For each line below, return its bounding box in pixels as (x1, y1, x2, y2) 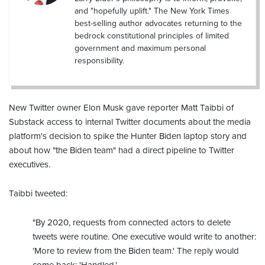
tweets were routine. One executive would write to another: (33, 231, 256, 242)
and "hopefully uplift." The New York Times (75, 5, 230, 16)
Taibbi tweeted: (9, 188, 67, 199)
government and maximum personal (75, 43, 206, 53)
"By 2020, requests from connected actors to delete (33, 216, 231, 228)
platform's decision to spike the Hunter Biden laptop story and (9, 130, 247, 141)
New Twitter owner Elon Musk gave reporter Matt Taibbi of (9, 102, 234, 113)
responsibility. (75, 55, 124, 66)
